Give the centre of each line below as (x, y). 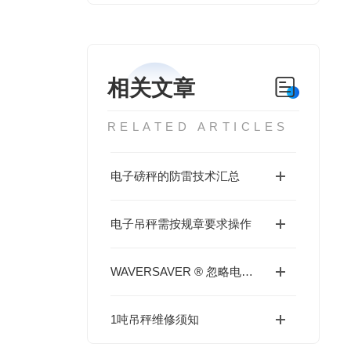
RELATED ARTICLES (198, 127)
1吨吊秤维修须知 (154, 319)
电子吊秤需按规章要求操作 (181, 224)
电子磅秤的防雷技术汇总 (175, 176)
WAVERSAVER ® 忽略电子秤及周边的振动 (247, 271)
